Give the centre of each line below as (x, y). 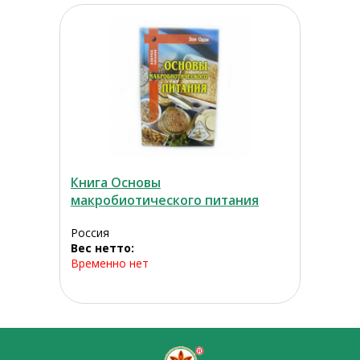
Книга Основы (115, 183)
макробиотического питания (164, 200)
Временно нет (109, 264)
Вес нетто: (104, 248)
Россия (90, 233)
